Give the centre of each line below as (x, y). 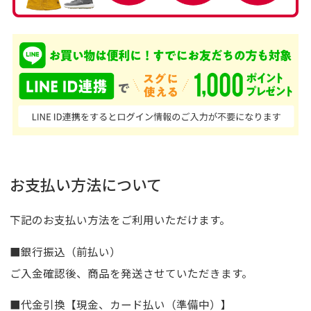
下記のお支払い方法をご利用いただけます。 (120, 220)
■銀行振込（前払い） (65, 251)
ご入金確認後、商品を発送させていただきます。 (131, 272)
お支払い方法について (85, 184)
